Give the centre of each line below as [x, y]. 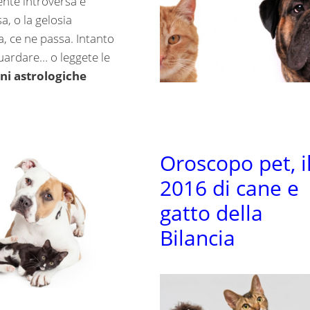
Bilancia [197, 238]
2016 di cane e [229, 188]
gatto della [211, 213]
